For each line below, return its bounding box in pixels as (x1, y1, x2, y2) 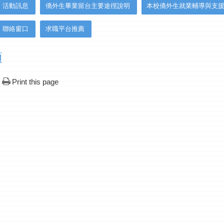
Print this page (11, 77, 58, 86)
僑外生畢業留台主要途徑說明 (45, 2, 130, 10)
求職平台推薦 (45, 25, 84, 33)
